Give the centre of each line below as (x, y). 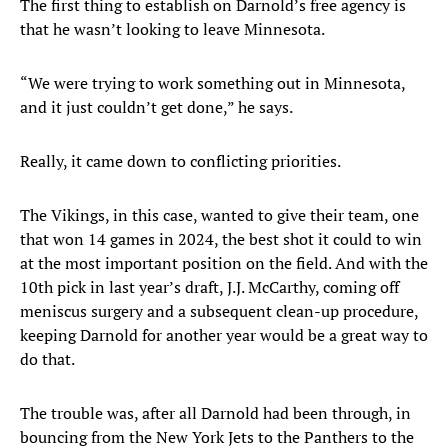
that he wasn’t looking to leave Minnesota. (172, 29)
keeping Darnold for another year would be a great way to (224, 335)
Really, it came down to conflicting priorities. (180, 161)
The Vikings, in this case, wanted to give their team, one (219, 215)
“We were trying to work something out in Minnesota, (212, 83)
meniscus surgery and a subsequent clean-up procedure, (219, 311)
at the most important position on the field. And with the (224, 263)
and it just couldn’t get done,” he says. (156, 107)
